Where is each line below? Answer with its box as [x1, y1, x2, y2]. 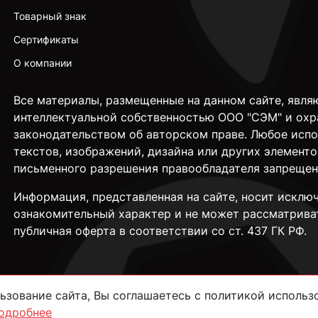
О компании [13, 57, 72, 69]
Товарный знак [13, 10, 87, 22]
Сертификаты [13, 33, 79, 45]
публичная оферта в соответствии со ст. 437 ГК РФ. [13, 224, 307, 238]
